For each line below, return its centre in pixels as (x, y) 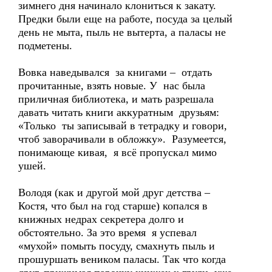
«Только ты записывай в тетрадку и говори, (123, 126)
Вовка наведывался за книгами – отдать (115, 72)
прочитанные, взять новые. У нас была (112, 86)
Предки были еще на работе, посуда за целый (125, 19)
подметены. (45, 46)
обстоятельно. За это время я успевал (107, 233)
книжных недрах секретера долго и (101, 219)
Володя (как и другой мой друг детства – (114, 192)
